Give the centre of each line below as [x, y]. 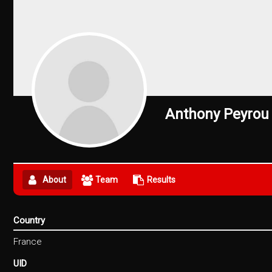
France [28, 241]
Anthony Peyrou [217, 114]
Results [161, 179]
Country [29, 220]
